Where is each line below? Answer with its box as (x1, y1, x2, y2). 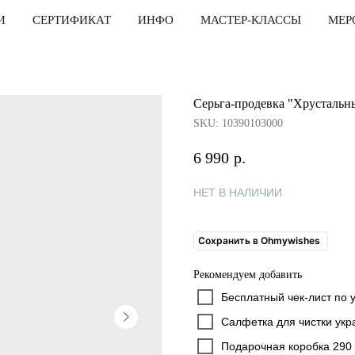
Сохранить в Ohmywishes (198, 234, 320, 246)
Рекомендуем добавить (193, 268, 302, 281)
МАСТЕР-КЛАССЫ (200, 13, 301, 26)
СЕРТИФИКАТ (32, 13, 111, 26)
